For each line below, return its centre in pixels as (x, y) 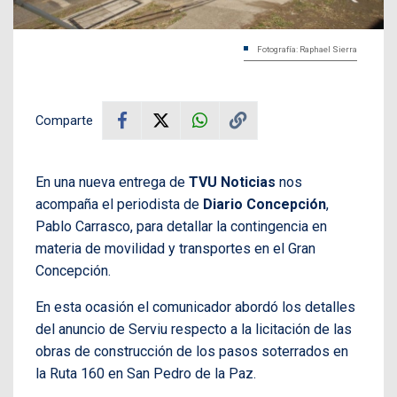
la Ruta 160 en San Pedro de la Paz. (146, 373)
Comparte (64, 120)
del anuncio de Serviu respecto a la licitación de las (194, 329)
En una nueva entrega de (112, 182)
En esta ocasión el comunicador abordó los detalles (195, 307)
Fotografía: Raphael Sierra (307, 49)
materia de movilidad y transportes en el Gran (175, 248)
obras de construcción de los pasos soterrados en (192, 351)
